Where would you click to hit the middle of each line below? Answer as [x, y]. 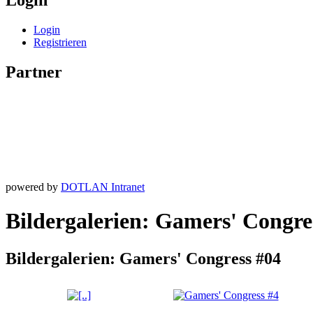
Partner [34, 72]
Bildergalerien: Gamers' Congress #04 [143, 258]
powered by [33, 187]
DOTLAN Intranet [103, 187]
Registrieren [60, 43]
